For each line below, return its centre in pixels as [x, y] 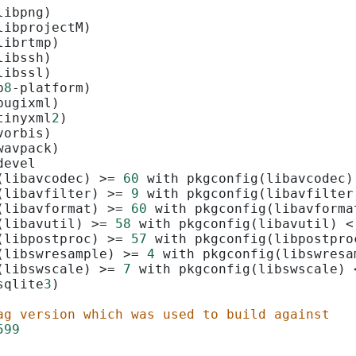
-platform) [52, 87]
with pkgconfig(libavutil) [238, 223]
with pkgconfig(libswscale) [242, 269]
